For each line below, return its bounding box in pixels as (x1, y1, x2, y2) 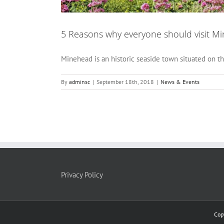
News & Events (160, 78, 199, 86)
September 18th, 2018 (96, 78, 154, 86)
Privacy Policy (61, 170, 103, 180)
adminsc (69, 78, 90, 86)
